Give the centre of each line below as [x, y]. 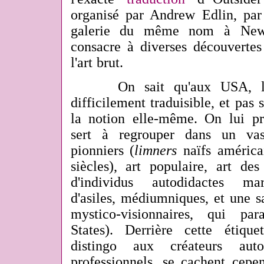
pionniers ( [103, 150]
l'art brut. [97, 62]
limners [156, 150]
